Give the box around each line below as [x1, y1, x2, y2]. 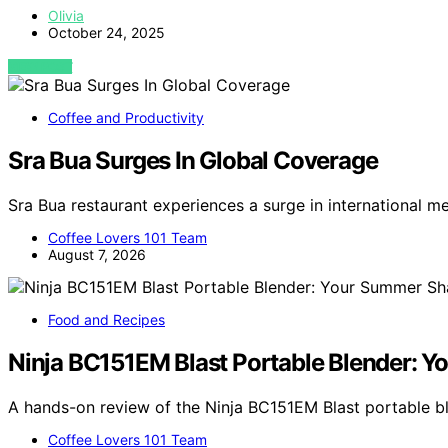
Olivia [48, 6, 84, 24]
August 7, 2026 [48, 245, 146, 263]
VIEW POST [8, 58, 73, 74]
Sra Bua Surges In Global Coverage [8, 145, 378, 175]
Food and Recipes [48, 310, 165, 328]
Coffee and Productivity [48, 108, 204, 126]
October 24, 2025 [48, 23, 165, 41]
